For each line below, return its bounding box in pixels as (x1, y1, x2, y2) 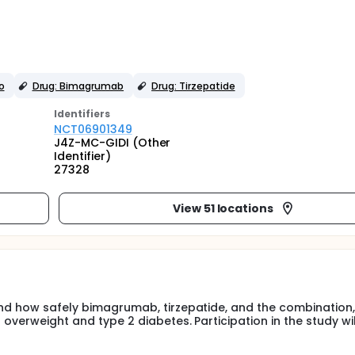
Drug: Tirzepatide (151, 78, 235, 93)
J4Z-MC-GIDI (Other (54, 135, 171, 151)
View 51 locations (172, 200, 274, 216)
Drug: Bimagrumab (32, 78, 124, 93)
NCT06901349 (54, 121, 132, 137)
